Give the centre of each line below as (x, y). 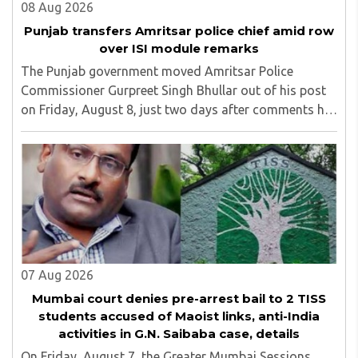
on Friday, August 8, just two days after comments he (176, 109)
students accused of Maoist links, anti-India (179, 316)
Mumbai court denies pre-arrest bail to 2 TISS (179, 298)
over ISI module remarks (179, 48)
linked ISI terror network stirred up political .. (148, 147)
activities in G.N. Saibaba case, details (179, 333)
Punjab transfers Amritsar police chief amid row (179, 30)
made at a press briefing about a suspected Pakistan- (175, 128)
